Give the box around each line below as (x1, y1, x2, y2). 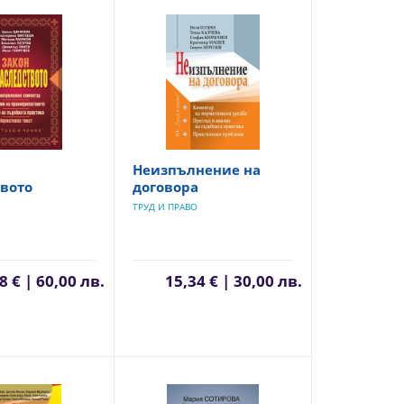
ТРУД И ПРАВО (132, 200, 197, 213)
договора (132, 178, 198, 196)
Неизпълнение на (132, 161, 261, 179)
